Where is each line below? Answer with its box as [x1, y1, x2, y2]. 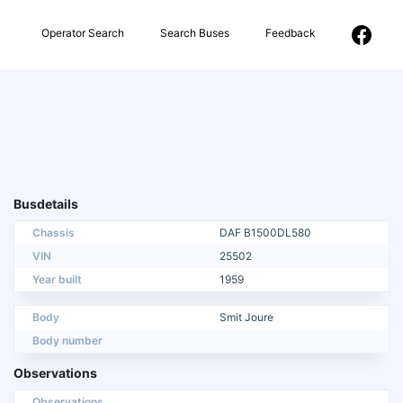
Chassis [32, 226, 75, 240]
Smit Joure [219, 310, 273, 325]
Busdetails [13, 196, 78, 212]
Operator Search [41, 25, 124, 40]
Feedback [265, 25, 316, 40]
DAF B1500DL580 [219, 226, 311, 240]
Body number [32, 334, 103, 348]
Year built [32, 273, 82, 287]
